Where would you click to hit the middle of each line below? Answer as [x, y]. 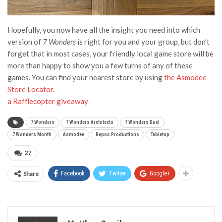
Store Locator [30, 89]
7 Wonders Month [32, 134]
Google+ [160, 173]
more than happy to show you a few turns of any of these [100, 65]
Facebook [73, 173]
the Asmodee [185, 77]
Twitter [117, 173]
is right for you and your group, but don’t [143, 41]
